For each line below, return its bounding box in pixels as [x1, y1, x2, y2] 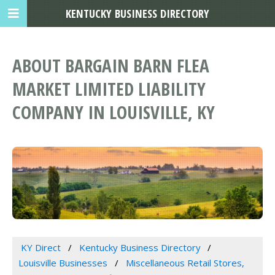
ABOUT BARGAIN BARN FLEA [12, 53, 209, 78]
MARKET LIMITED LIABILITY [12, 77, 206, 101]
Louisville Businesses [18, 257, 107, 269]
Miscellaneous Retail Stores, [125, 257, 244, 269]
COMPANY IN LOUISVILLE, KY [12, 100, 215, 125]
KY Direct [20, 241, 61, 254]
